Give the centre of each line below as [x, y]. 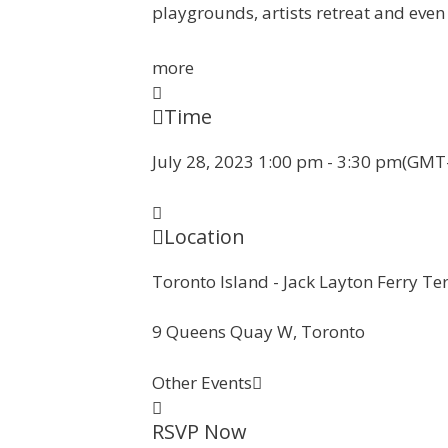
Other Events [202, 382]
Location [204, 236]
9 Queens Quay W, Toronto [258, 331]
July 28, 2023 [203, 161]
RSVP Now [199, 431]
